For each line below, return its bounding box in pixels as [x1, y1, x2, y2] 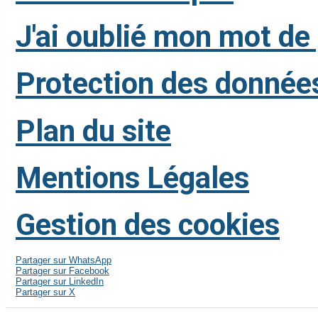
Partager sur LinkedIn [16, 275, 104, 287]
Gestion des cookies [16, 207, 280, 243]
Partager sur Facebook [16, 265, 109, 276]
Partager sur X [16, 286, 75, 297]
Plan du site [16, 113, 171, 148]
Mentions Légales [16, 160, 249, 196]
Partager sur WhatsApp [16, 254, 111, 265]
